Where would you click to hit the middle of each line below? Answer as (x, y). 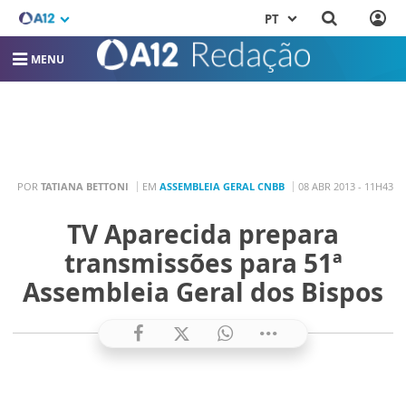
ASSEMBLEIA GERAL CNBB (222, 187)
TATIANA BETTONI (85, 187)
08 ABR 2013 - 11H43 (346, 187)
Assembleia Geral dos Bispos (203, 291)
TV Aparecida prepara (203, 233)
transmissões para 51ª (203, 262)
